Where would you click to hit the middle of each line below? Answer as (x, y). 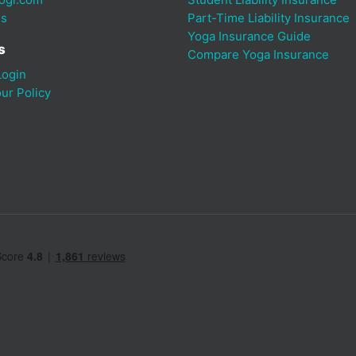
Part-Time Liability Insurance (269, 17)
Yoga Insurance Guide (249, 36)
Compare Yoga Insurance (258, 54)
